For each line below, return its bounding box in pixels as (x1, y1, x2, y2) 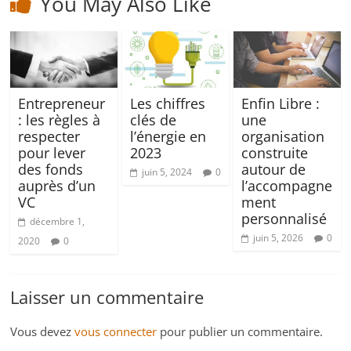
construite (241, 143, 308, 163)
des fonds (18, 160, 84, 179)
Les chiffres (129, 94, 205, 114)
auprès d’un (18, 176, 96, 196)
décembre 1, (30, 215, 85, 229)
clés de (129, 110, 176, 130)
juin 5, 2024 (141, 165, 192, 179)
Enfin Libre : (241, 94, 320, 114)
